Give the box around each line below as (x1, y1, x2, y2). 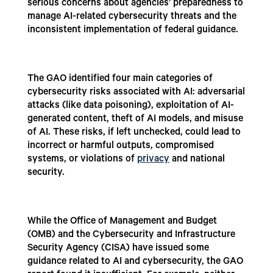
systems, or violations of (27, 154, 137, 166)
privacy (136, 154, 169, 166)
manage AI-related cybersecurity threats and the (27, 12, 236, 23)
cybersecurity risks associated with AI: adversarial (27, 87, 245, 99)
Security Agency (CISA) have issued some (27, 243, 209, 255)
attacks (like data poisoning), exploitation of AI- (27, 101, 234, 112)
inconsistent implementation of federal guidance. (27, 25, 238, 37)
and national (169, 154, 225, 166)
